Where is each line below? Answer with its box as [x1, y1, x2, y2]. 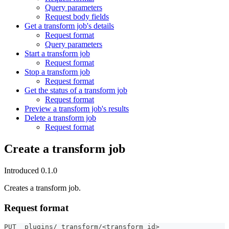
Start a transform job [25, 49, 90, 58]
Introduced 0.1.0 [4, 166, 57, 175]
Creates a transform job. [4, 183, 81, 192]
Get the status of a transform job [25, 85, 127, 95]
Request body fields [45, 12, 109, 21]
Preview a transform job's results [25, 104, 129, 113]
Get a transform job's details [25, 21, 114, 30]
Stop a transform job [25, 67, 90, 76]
